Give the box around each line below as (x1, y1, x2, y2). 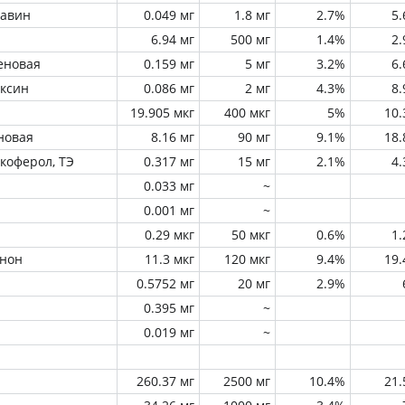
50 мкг (231, 226, 270, 243)
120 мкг (224, 250, 270, 268)
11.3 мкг (145, 250, 194, 268)
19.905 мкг (130, 104, 194, 121)
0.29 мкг (145, 226, 194, 243)
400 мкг (224, 104, 270, 121)
